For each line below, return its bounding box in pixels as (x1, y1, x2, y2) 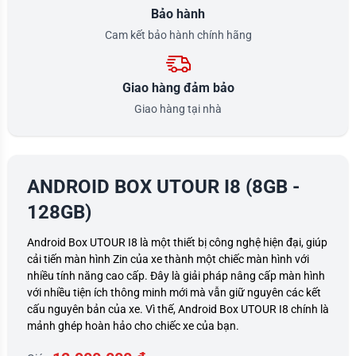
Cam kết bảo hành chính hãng (104, 28, 252, 41)
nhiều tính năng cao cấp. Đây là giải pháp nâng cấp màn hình (27, 269, 325, 282)
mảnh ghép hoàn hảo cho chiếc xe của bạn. (27, 319, 242, 332)
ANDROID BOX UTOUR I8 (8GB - (27, 175, 300, 198)
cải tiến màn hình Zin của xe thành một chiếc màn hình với (27, 252, 309, 265)
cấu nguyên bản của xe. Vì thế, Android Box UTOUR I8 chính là (27, 302, 329, 315)
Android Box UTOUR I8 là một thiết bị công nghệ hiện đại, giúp (27, 235, 327, 249)
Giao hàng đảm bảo (122, 79, 234, 95)
